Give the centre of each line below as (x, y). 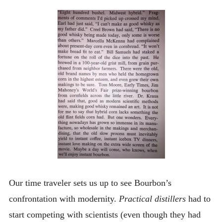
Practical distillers (152, 198)
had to (198, 198)
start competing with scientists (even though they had (105, 214)
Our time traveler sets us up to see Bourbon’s (90, 183)
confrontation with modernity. (64, 198)
